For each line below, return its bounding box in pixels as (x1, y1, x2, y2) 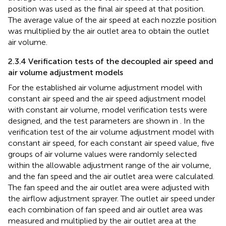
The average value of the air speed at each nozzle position (8, 15, 216, 25)
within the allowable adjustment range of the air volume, (8, 160, 211, 171)
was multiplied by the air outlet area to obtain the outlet (8, 26, 209, 36)
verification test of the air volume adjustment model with (8, 127, 214, 137)
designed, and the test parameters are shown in (8, 116, 180, 126)
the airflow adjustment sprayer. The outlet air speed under (8, 194, 215, 204)
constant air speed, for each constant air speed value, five (8, 138, 214, 148)
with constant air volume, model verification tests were (8, 105, 207, 115)
